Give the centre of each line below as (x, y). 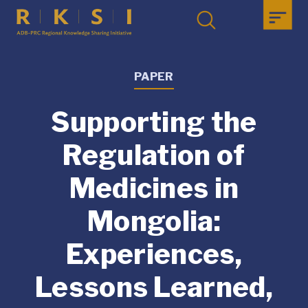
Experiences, (154, 254)
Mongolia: (154, 221)
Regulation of (154, 155)
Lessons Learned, (154, 287)
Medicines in (154, 188)
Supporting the (154, 122)
